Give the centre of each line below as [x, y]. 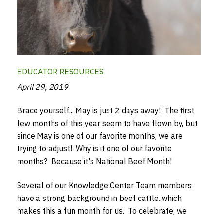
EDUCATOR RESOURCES [60, 71]
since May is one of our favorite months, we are [100, 136]
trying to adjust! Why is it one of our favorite [94, 148]
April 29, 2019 [43, 86]
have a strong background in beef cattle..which [99, 198]
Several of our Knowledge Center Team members [104, 185]
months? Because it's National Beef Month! [94, 161]
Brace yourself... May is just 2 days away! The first [106, 110]
